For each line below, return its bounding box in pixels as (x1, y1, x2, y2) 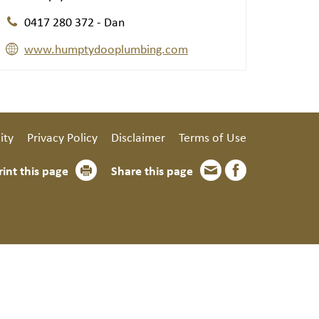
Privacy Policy (27, 128, 98, 145)
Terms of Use (179, 128, 246, 145)
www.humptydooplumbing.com (24, 40, 188, 57)
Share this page (111, 162, 193, 179)
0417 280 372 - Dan (24, 13, 125, 30)
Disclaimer (111, 128, 165, 145)
